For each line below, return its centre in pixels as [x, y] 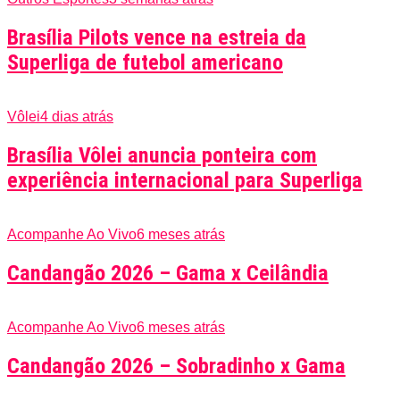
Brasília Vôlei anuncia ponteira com [162, 156]
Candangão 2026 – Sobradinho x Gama [176, 366]
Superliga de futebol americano [145, 63]
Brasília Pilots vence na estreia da [157, 38]
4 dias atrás [77, 117]
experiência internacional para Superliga [185, 181]
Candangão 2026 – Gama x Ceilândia [168, 273]
